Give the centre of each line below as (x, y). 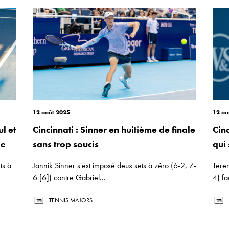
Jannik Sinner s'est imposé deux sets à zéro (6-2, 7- (114, 165)
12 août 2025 (51, 112)
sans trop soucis (66, 144)
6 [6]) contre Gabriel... (69, 178)
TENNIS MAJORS (71, 200)
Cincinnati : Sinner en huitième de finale (114, 130)
